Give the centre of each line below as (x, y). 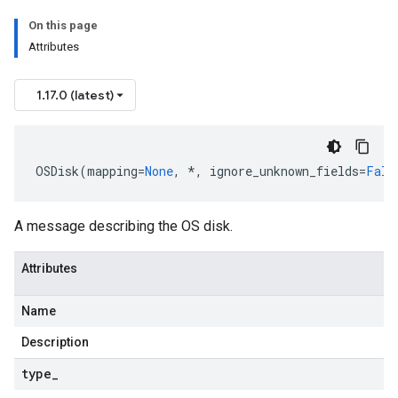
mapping (112, 171)
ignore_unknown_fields (284, 171)
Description (55, 342)
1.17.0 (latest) (75, 95)
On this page (63, 25)
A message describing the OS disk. (123, 226)
